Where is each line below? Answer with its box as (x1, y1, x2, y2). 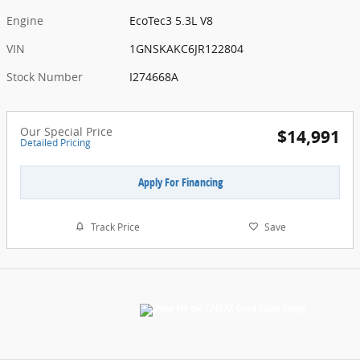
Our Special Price (20, 123, 112, 139)
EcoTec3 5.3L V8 (129, 12, 214, 28)
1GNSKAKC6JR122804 (129, 40, 244, 56)
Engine (6, 12, 43, 28)
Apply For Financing (137, 174, 223, 190)
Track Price (90, 219, 140, 234)
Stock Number (6, 68, 83, 84)
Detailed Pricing (20, 135, 91, 149)
